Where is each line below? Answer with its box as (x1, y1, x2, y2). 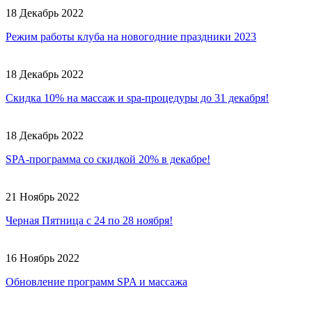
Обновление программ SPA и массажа (6, 275, 187, 288)
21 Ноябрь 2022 (6, 190, 79, 203)
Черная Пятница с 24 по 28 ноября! (6, 214, 173, 226)
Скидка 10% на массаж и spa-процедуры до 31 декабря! (6, 91, 269, 104)
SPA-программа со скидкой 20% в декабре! (6, 153, 210, 165)
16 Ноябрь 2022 (6, 251, 79, 264)
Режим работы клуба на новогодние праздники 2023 (6, 30, 256, 42)
